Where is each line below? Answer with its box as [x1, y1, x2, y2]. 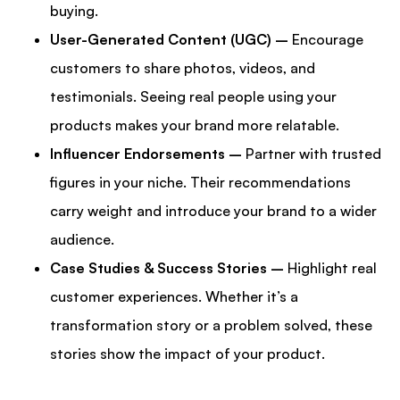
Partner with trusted [246, 145, 381, 163]
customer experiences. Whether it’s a [50, 287, 298, 306]
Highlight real [284, 259, 377, 278]
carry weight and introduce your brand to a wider [50, 202, 377, 221]
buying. [50, 2, 98, 21]
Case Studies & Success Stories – [50, 259, 284, 278]
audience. [50, 230, 114, 249]
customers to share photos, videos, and [50, 59, 315, 78]
